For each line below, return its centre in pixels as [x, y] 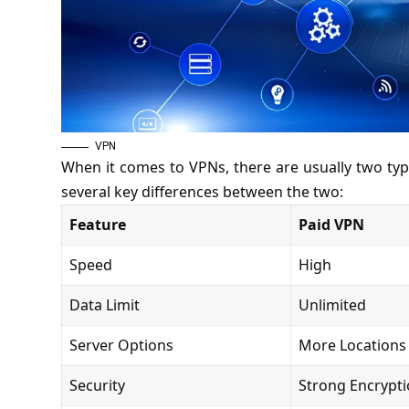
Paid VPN [331, 225]
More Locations [352, 346]
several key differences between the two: [202, 192]
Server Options [121, 346]
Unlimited [332, 305]
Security [97, 386]
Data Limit [104, 305]
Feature [97, 225]
